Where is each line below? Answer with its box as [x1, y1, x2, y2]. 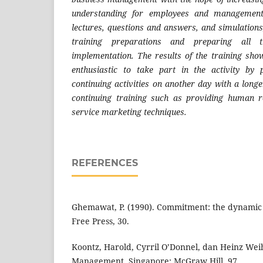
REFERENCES [72, 157, 138, 169]
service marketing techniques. [72, 106, 187, 118]
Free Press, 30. [72, 215, 129, 227]
